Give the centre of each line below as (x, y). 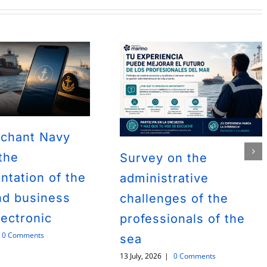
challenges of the (174, 198)
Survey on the (164, 158)
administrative (164, 178)
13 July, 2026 (141, 256)
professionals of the (183, 218)
